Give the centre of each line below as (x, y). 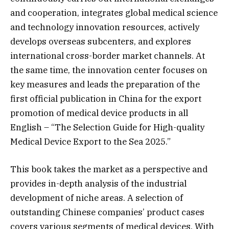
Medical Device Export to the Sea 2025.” (90, 142)
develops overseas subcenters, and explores (101, 42)
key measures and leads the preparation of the (105, 85)
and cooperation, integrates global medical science (114, 13)
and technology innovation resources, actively (105, 27)
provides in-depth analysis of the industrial (98, 184)
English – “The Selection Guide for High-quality (107, 128)
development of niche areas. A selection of (97, 198)
